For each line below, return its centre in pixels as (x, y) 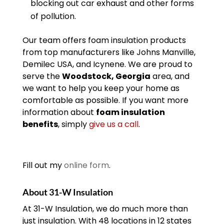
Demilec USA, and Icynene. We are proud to (107, 64)
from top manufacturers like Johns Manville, (109, 52)
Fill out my (43, 165)
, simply (73, 124)
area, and (170, 76)
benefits (40, 124)
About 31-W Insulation (67, 192)
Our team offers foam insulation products (104, 40)
